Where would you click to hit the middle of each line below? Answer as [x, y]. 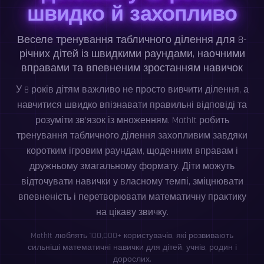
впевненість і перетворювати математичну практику [132, 197]
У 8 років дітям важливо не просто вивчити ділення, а [132, 90]
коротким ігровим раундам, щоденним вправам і [132, 151]
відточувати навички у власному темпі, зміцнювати [132, 181]
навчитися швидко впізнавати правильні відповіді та [132, 105]
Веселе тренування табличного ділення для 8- [132, 39]
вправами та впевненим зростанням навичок [132, 68]
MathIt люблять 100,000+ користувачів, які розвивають [132, 235]
